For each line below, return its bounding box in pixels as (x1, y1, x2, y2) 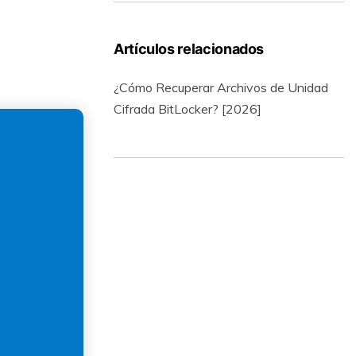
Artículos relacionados (114, 40, 265, 57)
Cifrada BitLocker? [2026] (114, 100, 261, 117)
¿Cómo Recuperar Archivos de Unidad (114, 79, 328, 95)
